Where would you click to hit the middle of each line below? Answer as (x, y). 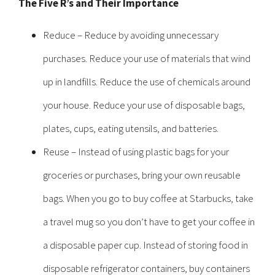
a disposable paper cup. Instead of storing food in (145, 245)
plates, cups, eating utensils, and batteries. (131, 128)
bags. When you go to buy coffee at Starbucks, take (148, 198)
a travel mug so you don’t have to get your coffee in (149, 222)
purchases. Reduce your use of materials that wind (147, 58)
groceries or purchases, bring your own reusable (142, 175)
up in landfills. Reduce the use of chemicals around (147, 82)
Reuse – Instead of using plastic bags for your (136, 152)
